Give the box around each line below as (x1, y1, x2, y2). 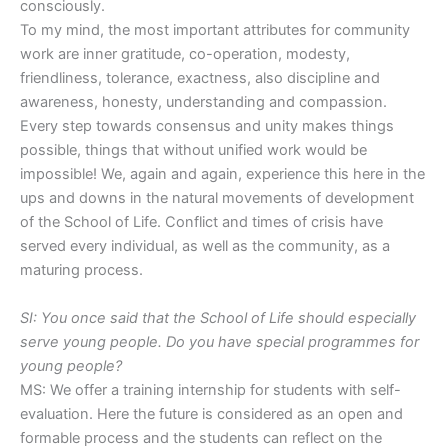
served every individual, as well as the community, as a (20, 237, 390, 256)
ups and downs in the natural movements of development (20, 189, 414, 208)
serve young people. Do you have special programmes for (20, 332, 419, 351)
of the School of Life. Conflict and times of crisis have (20, 213, 383, 232)
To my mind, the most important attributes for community (20, 21, 410, 40)
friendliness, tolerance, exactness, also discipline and (20, 69, 380, 88)
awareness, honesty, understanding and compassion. (20, 93, 387, 112)
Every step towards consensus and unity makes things (20, 117, 394, 136)
